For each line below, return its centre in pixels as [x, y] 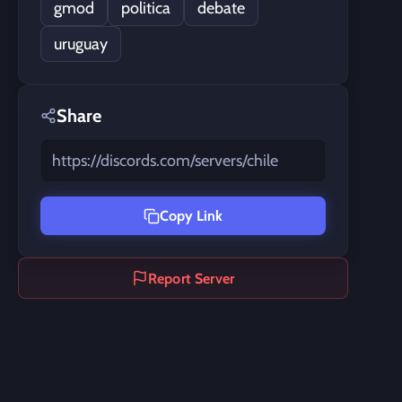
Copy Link [191, 216]
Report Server [191, 278]
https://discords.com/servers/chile [165, 161]
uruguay [81, 44]
